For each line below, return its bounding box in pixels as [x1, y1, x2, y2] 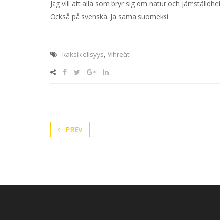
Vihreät [108, 50, 130, 59]
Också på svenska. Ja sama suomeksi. [50, 12, 170, 22]
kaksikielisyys [62, 50, 104, 59]
